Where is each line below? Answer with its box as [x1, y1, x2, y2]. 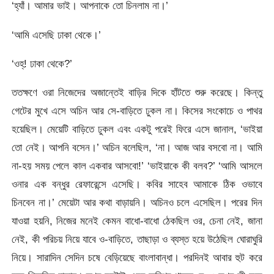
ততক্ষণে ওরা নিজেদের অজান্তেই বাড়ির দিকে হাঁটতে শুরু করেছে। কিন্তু [12, 86, 262, 99]
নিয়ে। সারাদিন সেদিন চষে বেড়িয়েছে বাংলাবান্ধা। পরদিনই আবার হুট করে [12, 251, 262, 264]
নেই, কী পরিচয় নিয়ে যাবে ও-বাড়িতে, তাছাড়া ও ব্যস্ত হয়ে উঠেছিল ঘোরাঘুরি [12, 233, 262, 246]
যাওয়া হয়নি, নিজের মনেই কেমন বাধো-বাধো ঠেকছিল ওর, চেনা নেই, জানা [12, 215, 262, 228]
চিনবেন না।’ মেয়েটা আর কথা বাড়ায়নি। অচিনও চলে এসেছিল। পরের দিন [12, 196, 262, 209]
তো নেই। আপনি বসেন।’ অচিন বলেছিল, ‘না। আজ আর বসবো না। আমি [12, 141, 262, 154]
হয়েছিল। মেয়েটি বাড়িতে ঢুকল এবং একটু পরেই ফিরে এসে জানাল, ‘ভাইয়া [12, 123, 262, 136]
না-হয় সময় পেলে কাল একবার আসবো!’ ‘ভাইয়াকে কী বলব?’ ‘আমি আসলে [12, 160, 262, 172]
